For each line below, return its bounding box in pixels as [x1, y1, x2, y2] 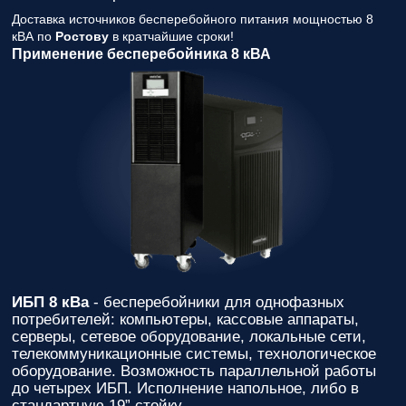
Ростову [55, 29, 109, 43]
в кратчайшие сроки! [109, 29, 234, 43]
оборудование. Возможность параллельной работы [12, 362, 376, 380]
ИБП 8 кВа [12, 294, 89, 311]
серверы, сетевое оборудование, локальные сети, [12, 328, 366, 345]
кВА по [12, 29, 55, 43]
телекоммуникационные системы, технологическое [12, 345, 376, 362]
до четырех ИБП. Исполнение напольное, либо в [12, 380, 359, 397]
